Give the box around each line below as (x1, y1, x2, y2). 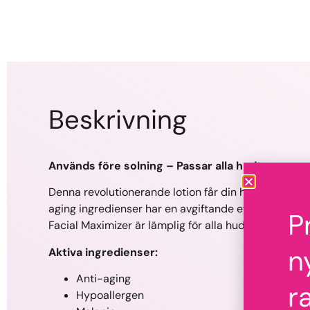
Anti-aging (76, 271, 131, 286)
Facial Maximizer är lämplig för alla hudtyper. (48, 218, 274, 233)
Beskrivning (48, 102, 187, 137)
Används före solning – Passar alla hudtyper (48, 158, 287, 173)
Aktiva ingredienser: (48, 244, 158, 259)
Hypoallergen (76, 287, 144, 302)
